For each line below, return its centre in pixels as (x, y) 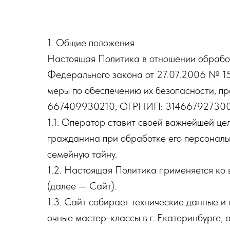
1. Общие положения (91, 43)
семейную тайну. (82, 154)
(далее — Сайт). (82, 186)
